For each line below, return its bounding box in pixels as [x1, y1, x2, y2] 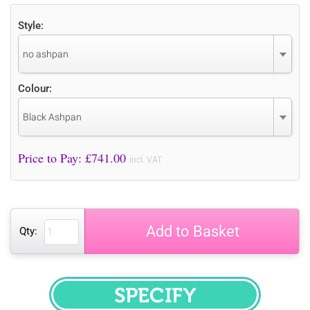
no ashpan [23, 48, 69, 60]
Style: [18, 19, 44, 32]
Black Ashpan [23, 111, 82, 122]
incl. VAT [129, 154, 162, 165]
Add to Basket [145, 222, 239, 240]
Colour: [18, 82, 52, 95]
